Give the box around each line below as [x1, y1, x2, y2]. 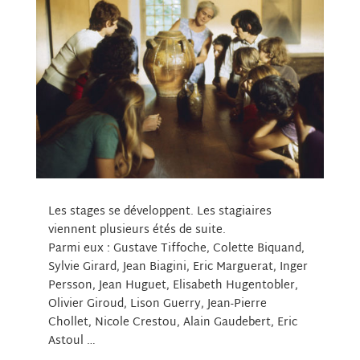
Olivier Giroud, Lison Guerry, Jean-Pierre [47, 294, 267, 315]
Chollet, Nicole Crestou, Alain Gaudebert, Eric [47, 313, 297, 333]
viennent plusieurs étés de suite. [47, 220, 226, 241]
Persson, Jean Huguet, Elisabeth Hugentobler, [47, 276, 298, 297]
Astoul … [47, 331, 96, 352]
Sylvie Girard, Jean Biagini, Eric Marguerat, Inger [47, 257, 308, 278]
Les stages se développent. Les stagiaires [47, 202, 272, 223]
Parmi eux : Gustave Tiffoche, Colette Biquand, [47, 239, 305, 260]
